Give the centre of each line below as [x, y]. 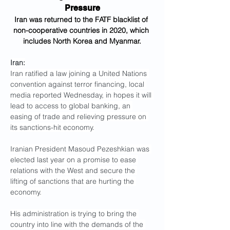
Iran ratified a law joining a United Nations [80, 73]
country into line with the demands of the [78, 224]
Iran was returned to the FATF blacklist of [82, 20]
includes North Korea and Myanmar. [82, 41]
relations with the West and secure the [74, 170]
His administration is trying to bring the [74, 214]
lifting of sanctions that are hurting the [73, 181]
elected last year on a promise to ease [74, 160]
